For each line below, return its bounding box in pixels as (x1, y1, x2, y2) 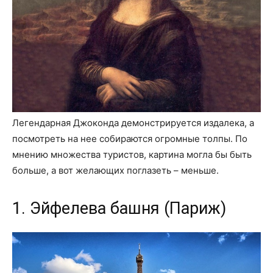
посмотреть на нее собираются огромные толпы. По (12, 133, 247, 145)
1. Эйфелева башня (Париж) (12, 199, 226, 219)
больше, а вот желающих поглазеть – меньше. (12, 165, 219, 177)
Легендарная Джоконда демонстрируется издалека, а (12, 117, 254, 129)
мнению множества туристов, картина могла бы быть (12, 149, 252, 161)
